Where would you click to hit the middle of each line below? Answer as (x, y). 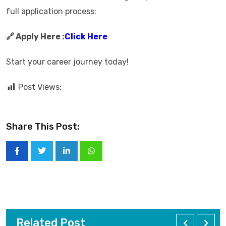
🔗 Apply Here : (35, 37)
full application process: (51, 11)
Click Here (86, 37)
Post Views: (40, 87)
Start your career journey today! (67, 62)
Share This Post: (43, 127)
